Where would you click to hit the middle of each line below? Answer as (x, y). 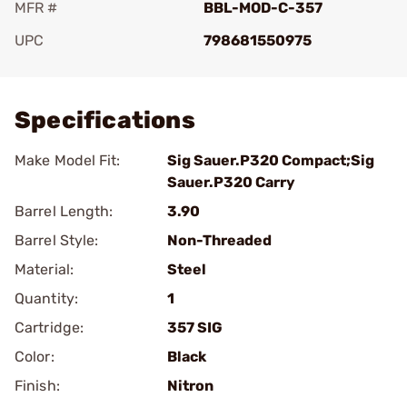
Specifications (105, 120)
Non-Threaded (219, 240)
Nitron (190, 386)
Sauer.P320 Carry (231, 182)
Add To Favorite (94, 66)
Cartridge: (49, 328)
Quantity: (46, 298)
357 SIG (195, 328)
